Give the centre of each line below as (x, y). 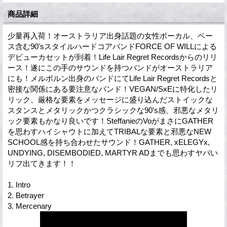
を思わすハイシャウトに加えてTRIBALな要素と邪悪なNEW (109, 131)
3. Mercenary (30, 206)
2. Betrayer (26, 195)
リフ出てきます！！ (42, 163)
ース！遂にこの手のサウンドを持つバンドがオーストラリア (110, 67)
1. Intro (19, 184)
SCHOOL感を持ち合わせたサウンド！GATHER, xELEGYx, (109, 142)
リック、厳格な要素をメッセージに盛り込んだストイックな (110, 99)
